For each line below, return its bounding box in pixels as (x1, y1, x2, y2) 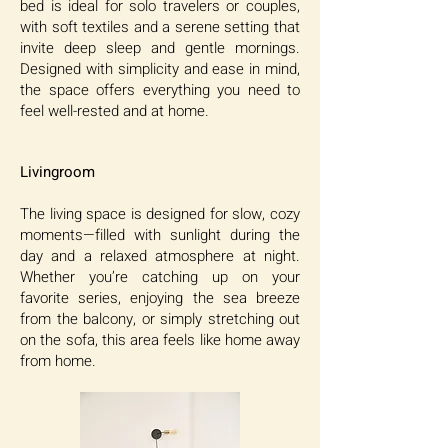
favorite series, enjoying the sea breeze (20, 287, 300, 309)
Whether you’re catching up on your (20, 266, 300, 288)
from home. (20, 350, 96, 372)
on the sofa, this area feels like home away (20, 329, 300, 351)
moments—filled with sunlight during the (20, 224, 300, 246)
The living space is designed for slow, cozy (20, 203, 300, 225)
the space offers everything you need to (20, 79, 300, 101)
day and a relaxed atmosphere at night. (20, 245, 300, 267)
